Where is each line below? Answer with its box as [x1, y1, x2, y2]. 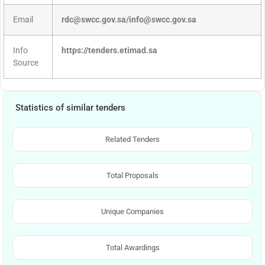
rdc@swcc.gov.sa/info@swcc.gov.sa [62, 15, 196, 25]
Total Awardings [105, 243, 160, 253]
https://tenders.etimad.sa [62, 46, 157, 56]
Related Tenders [105, 135, 160, 144]
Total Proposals [106, 171, 159, 180]
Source [13, 58, 38, 69]
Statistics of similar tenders [15, 102, 125, 114]
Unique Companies [101, 207, 164, 216]
